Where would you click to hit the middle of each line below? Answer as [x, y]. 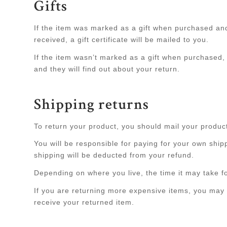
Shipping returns [91, 106]
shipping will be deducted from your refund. [114, 155]
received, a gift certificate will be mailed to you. [121, 39]
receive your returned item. [84, 202]
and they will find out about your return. [107, 69]
